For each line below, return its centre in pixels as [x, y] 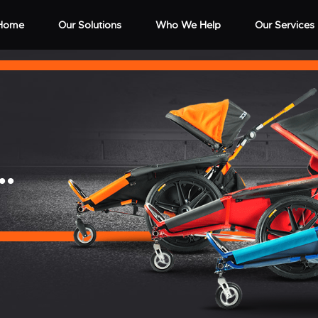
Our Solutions [90, 25]
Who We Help [188, 25]
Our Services [285, 25]
